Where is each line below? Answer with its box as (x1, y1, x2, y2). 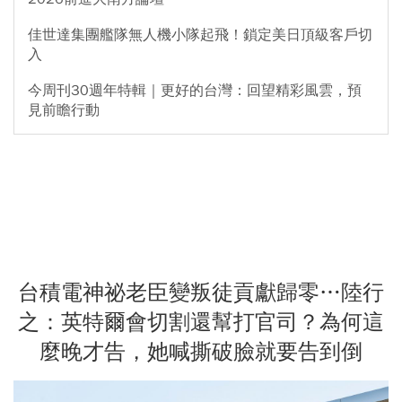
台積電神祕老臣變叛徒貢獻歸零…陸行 (18, 278, 384, 306)
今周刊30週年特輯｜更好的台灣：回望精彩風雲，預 (28, 81, 362, 100)
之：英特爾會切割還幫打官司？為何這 (18, 308, 384, 336)
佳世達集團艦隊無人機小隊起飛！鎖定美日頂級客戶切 (28, 25, 372, 44)
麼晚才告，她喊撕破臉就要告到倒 (39, 337, 363, 365)
